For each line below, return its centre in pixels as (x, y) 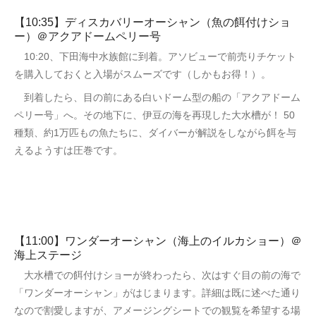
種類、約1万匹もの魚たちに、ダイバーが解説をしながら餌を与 (155, 132)
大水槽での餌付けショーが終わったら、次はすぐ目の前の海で (157, 275)
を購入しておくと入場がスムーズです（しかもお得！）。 (142, 74)
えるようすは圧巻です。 (68, 150)
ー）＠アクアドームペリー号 (87, 36)
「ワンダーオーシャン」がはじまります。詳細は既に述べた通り (157, 292)
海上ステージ (48, 255)
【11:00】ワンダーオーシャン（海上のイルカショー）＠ (158, 241)
